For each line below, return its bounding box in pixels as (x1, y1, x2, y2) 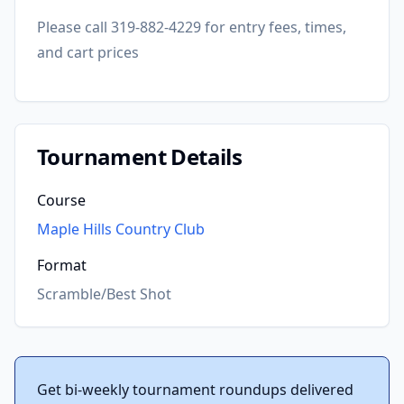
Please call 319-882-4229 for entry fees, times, (37, 17, 346, 37)
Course (37, 190, 86, 210)
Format (37, 255, 87, 275)
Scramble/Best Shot (37, 284, 171, 304)
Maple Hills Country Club (37, 219, 205, 239)
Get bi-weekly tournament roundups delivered (37, 380, 353, 399)
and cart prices (37, 42, 139, 62)
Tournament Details (37, 142, 243, 171)
